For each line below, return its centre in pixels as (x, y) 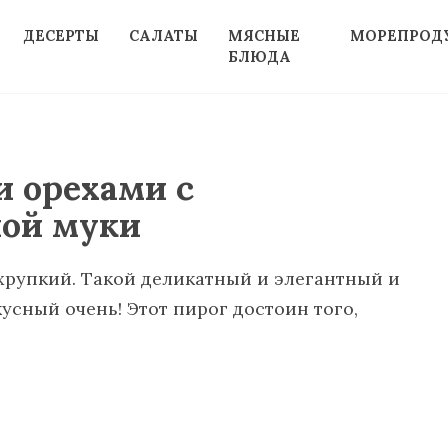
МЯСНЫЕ (263, 36)
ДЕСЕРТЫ (60, 36)
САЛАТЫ (163, 36)
